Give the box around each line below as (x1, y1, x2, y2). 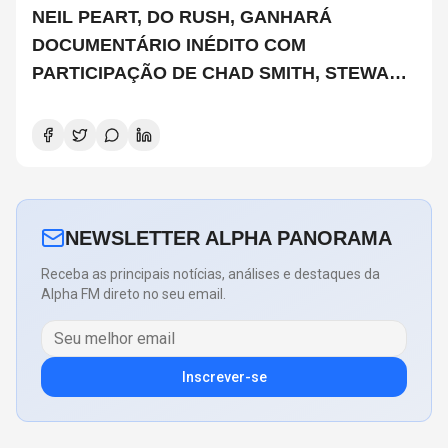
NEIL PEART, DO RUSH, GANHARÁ (32, 7, 332, 28)
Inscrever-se (181, 369, 267, 386)
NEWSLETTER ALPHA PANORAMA (65, 227, 392, 250)
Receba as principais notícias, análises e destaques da (41, 266, 380, 283)
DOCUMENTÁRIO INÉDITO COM (32, 35, 306, 56)
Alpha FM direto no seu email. (41, 286, 226, 303)
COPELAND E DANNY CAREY (32, 91, 287, 112)
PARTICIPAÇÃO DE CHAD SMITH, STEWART (32, 63, 413, 84)
